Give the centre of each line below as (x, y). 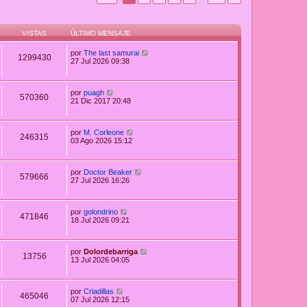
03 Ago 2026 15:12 (101, 141)
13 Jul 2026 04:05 (100, 260)
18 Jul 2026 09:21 (100, 220)
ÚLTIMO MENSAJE (101, 34)
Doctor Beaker (108, 172)
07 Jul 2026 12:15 (100, 300)
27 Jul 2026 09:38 (100, 61)
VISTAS (34, 34)
